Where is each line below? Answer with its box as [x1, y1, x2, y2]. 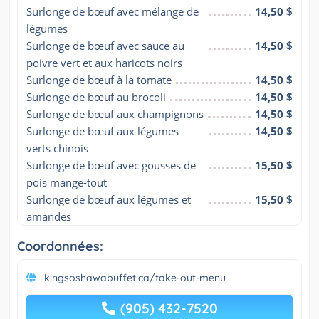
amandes [26, 209, 71, 224]
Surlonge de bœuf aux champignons [26, 107, 204, 122]
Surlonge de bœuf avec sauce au [26, 38, 184, 53]
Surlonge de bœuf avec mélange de [26, 4, 199, 19]
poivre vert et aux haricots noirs [26, 56, 182, 70]
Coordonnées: [17, 238, 103, 255]
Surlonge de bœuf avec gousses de [26, 158, 196, 173]
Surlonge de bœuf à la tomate [26, 73, 172, 88]
